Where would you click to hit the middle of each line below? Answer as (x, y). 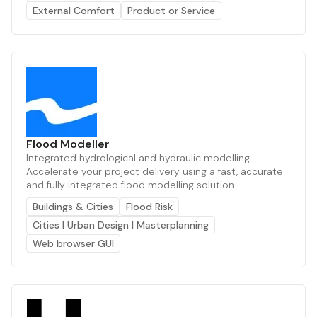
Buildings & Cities (73, 206)
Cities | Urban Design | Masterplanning (121, 225)
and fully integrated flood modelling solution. (131, 184)
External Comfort (74, 10)
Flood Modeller (68, 144)
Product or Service (171, 10)
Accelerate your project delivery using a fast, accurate (155, 171)
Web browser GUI (73, 243)
